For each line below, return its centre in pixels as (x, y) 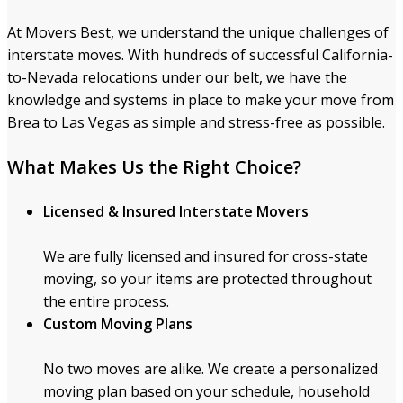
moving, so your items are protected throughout (207, 278)
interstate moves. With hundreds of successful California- (200, 54)
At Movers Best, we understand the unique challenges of (198, 32)
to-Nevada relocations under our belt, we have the (177, 77)
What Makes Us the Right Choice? (154, 166)
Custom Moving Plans (118, 323)
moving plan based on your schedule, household (206, 391)
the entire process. (106, 301)
